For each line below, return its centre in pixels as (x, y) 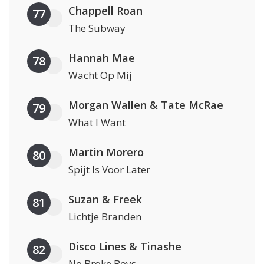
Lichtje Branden (105, 217)
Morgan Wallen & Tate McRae (146, 105)
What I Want (97, 123)
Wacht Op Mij (100, 75)
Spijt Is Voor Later (109, 170)
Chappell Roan (105, 11)
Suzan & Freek (105, 199)
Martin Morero (106, 152)
